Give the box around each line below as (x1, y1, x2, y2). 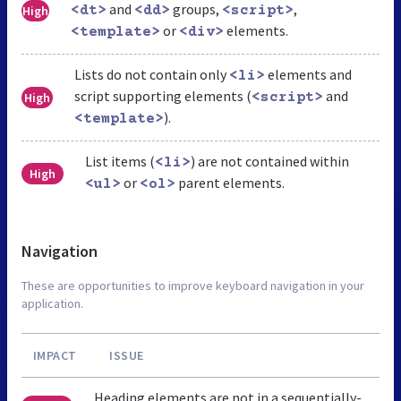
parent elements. (175, 173, 285, 192)
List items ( (84, 151, 155, 170)
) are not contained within (190, 151, 349, 170)
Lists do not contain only (73, 64, 229, 83)
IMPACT (32, 346, 77, 363)
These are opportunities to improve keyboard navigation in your (21, 277, 364, 294)
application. (21, 294, 83, 311)
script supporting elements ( (73, 86, 252, 105)
